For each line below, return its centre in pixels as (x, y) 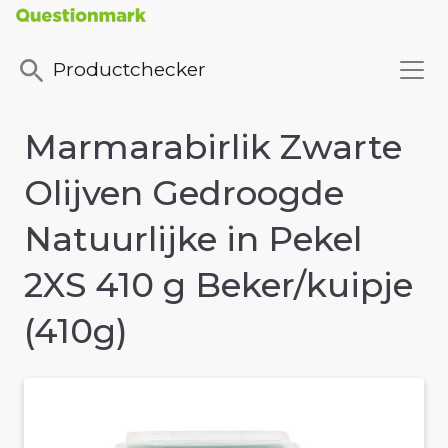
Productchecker (129, 69)
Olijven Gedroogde (184, 193)
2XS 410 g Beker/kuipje (218, 285)
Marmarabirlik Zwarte (213, 147)
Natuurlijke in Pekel (193, 239)
